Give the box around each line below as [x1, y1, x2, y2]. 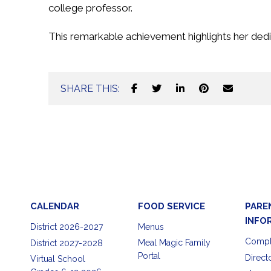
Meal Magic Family [137, 238, 211, 247]
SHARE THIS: [60, 83, 120, 94]
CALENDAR [30, 201, 79, 212]
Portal [137, 251, 160, 261]
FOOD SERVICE [137, 201, 205, 212]
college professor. [48, 2, 132, 14]
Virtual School [30, 254, 85, 264]
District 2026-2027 [30, 222, 103, 232]
